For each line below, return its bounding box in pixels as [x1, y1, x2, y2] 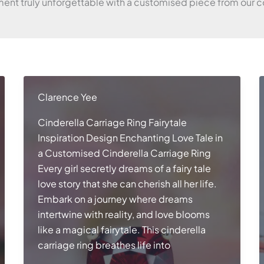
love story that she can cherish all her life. [37, 177, 217, 190]
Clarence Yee [37, 91, 97, 103]
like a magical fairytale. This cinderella [37, 223, 206, 236]
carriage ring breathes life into [37, 239, 170, 252]
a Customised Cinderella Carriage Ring [37, 147, 211, 160]
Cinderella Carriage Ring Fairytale [37, 116, 187, 129]
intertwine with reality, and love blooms [37, 208, 210, 221]
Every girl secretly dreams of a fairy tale [37, 162, 211, 175]
